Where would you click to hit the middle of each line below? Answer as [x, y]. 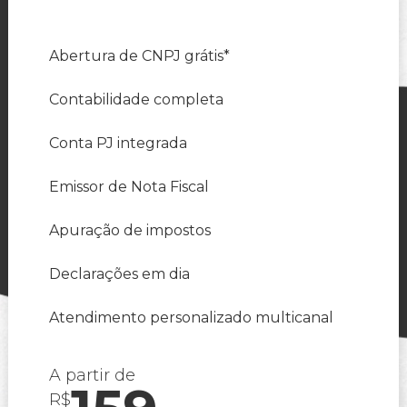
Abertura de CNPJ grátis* [139, 56]
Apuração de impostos [130, 231]
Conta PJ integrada [118, 144]
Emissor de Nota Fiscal [129, 187]
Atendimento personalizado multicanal [191, 318]
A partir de [92, 376]
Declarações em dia [119, 274]
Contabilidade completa [136, 100]
